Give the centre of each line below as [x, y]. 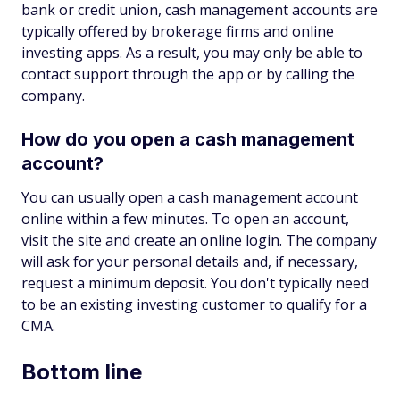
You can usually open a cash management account [190, 197]
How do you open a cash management [188, 139]
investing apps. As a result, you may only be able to [192, 52]
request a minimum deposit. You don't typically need [195, 283]
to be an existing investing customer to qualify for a [194, 304]
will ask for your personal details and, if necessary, [190, 261]
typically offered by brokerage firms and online [178, 31]
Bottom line [82, 371]
